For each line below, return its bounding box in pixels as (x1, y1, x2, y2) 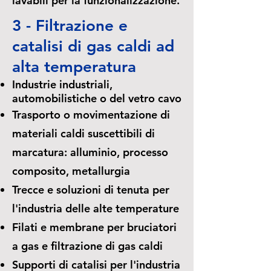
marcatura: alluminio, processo (12, 145, 168, 159)
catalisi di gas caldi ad (12, 37, 174, 56)
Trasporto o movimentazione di (12, 108, 170, 122)
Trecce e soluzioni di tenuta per (12, 183, 169, 197)
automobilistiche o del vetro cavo (12, 91, 181, 105)
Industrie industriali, (12, 77, 113, 91)
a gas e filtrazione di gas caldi (12, 239, 163, 253)
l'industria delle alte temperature (12, 201, 179, 215)
